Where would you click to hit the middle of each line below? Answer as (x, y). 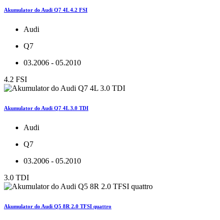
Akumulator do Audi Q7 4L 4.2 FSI (46, 10)
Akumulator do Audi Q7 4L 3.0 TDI (46, 108)
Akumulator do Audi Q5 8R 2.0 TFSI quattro (58, 206)
